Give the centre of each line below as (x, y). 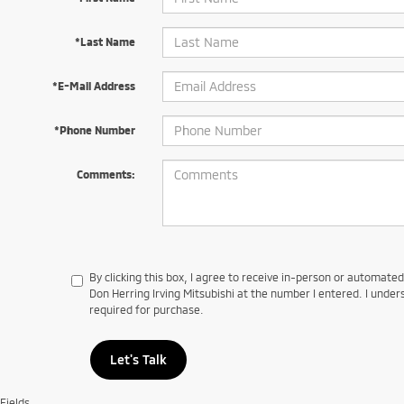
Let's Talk (138, 359)
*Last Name (105, 41)
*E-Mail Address (93, 85)
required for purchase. (147, 309)
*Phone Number (94, 129)
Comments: (106, 174)
